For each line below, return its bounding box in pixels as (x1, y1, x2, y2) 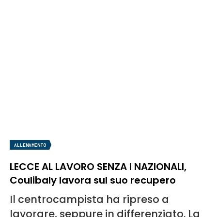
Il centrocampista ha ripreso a (10, 192, 169, 206)
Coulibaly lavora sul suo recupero (10, 173, 176, 187)
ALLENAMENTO (14, 142, 46, 148)
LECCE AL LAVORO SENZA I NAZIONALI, (10, 159, 186, 173)
